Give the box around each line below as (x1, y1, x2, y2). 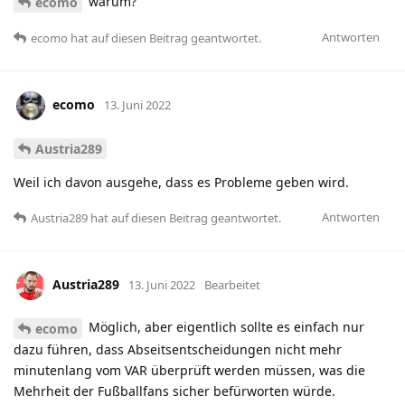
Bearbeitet (204, 276, 260, 293)
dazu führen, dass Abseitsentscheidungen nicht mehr (14, 340, 342, 358)
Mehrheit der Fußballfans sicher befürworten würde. (14, 381, 335, 400)
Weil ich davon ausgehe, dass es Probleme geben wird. (14, 174, 349, 192)
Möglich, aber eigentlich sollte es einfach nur (85, 318, 364, 336)
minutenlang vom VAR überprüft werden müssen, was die (14, 361, 365, 379)
